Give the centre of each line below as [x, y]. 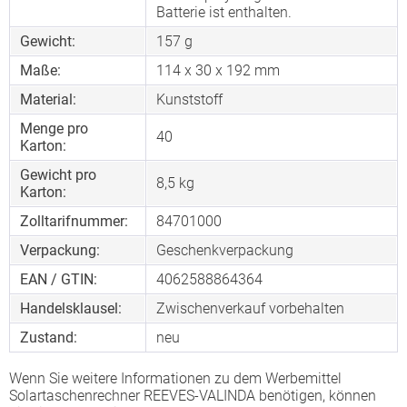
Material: [48, 100]
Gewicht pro [58, 175]
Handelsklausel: [71, 309]
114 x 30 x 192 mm [218, 71]
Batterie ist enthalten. [224, 13]
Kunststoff [189, 100]
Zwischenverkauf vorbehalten [250, 309]
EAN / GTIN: [59, 280]
